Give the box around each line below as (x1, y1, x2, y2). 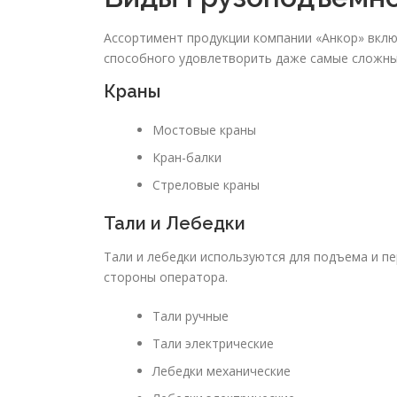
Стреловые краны (152, 176, 260, 194)
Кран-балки (152, 149, 222, 167)
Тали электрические (152, 335, 274, 353)
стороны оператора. (104, 269, 228, 286)
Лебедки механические (152, 362, 291, 380)
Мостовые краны (152, 121, 256, 139)
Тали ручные (152, 307, 229, 325)
